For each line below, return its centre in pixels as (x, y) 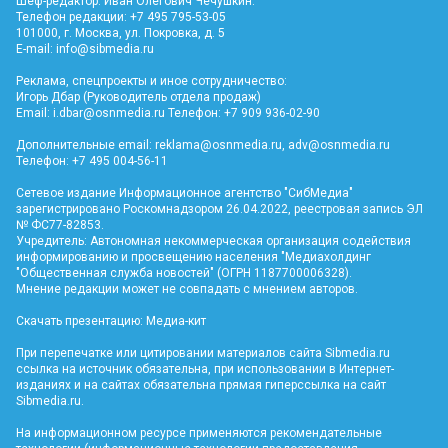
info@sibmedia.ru (105, 48)
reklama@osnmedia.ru (218, 144)
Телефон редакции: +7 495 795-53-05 (121, 16)
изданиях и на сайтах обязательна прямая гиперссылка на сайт (201, 384)
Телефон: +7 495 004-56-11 (92, 160)
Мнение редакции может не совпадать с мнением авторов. (187, 288)
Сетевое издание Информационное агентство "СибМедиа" (184, 192)
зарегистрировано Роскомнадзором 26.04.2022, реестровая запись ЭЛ (219, 208)
